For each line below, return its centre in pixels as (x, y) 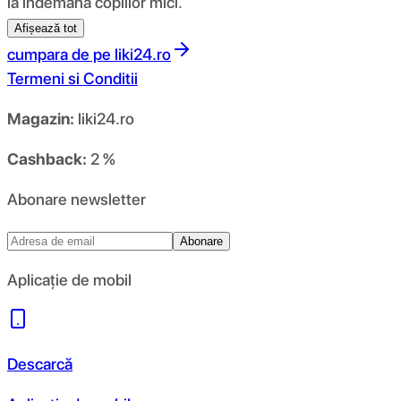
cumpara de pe (59, 54)
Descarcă (40, 363)
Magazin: (41, 118)
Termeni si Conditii (73, 78)
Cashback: (47, 158)
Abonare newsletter (77, 199)
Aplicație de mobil (69, 279)
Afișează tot (46, 28)
